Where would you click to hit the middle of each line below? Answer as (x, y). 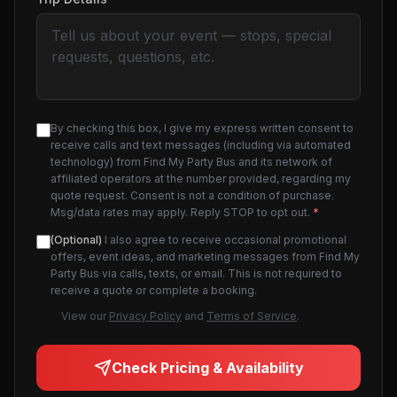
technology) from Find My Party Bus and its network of (191, 162)
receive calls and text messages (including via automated (201, 145)
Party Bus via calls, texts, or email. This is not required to (196, 273)
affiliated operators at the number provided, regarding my (201, 179)
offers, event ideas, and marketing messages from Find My (205, 257)
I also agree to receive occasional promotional (224, 240)
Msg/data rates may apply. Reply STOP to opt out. (182, 212)
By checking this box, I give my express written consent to (202, 128)
